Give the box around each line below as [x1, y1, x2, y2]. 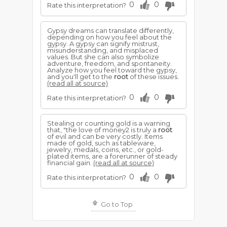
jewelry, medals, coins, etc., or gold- [47, 145, 164, 154]
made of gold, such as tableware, [47, 139, 156, 147]
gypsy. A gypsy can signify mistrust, [47, 40, 159, 48]
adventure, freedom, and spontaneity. [47, 59, 172, 67]
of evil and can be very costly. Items [47, 132, 163, 140]
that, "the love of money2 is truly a [47, 126, 158, 134]
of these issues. [128, 72, 179, 81]
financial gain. [47, 159, 93, 167]
